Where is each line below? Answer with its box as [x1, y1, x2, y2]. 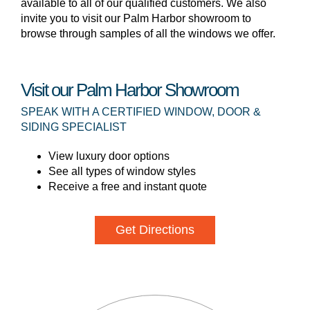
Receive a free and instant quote [48, 181, 207, 192]
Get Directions [116, 223, 194, 237]
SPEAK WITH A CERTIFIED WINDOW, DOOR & [21, 106, 261, 118]
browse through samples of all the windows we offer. [21, 28, 275, 39]
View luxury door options [48, 150, 170, 162]
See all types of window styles [48, 165, 196, 177]
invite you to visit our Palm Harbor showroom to [21, 12, 251, 24]
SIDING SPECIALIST [21, 121, 127, 133]
